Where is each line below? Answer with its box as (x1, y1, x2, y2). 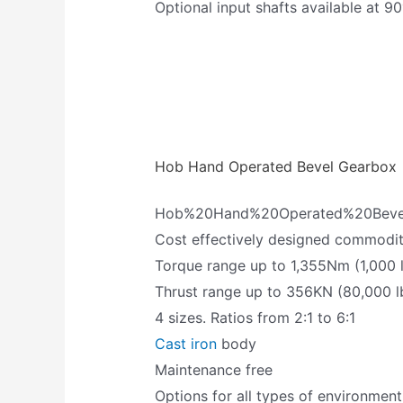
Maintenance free (155, 361, 273, 380)
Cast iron (155, 335, 218, 354)
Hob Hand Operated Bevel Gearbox (155, 157, 398, 176)
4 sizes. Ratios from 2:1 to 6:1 (155, 309, 356, 327)
